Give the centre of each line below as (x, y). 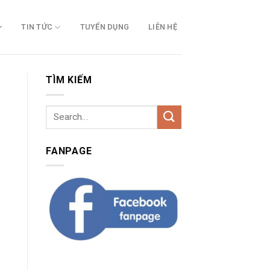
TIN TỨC (37, 27)
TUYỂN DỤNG (105, 27)
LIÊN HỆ (163, 27)
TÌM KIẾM (69, 80)
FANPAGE (69, 151)
